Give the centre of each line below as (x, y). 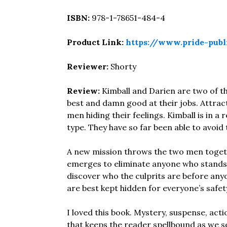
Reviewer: (88, 66)
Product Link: (95, 42)
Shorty (123, 66)
